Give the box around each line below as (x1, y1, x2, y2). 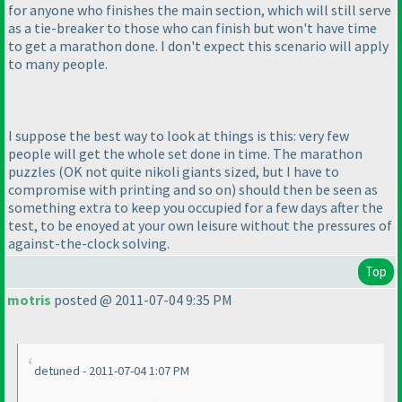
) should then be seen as (232, 180, 378, 199)
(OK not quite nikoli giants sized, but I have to (58, 162, 339, 181)
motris (7, 291, 51, 310)
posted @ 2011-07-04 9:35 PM (51, 291, 232, 310)
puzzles (8, 162, 58, 181)
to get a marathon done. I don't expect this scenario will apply (8, 37, 389, 56)
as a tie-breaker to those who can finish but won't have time (8, 19, 377, 38)
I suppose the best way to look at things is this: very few (8, 127, 349, 145)
